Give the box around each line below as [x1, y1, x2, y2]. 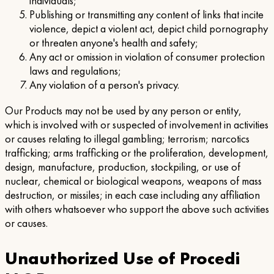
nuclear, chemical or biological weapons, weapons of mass [5, 173, 262, 188]
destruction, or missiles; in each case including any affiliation [5, 187, 260, 202]
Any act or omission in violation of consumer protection [29, 50, 265, 65]
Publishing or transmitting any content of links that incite [29, 7, 264, 23]
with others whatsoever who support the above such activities [5, 201, 269, 217]
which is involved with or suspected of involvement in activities [5, 117, 268, 132]
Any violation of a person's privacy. [29, 78, 179, 93]
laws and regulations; [29, 64, 121, 79]
